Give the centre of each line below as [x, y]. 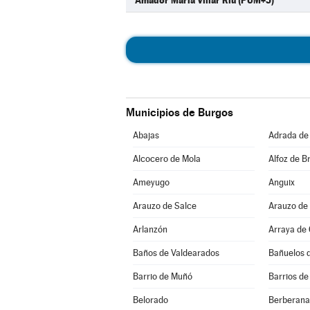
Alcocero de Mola [166, 159]
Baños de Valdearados [176, 253]
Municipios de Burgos [180, 112]
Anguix [281, 182]
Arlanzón [150, 229]
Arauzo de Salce [164, 206]
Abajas [146, 135]
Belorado [150, 300]
